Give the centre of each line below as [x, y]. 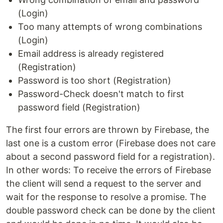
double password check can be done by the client [111, 210]
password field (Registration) [79, 107]
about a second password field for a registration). [111, 156]
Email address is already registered [91, 53]
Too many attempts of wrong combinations [110, 26]
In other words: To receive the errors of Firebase [109, 170]
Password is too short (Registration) [95, 80]
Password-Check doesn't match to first [101, 94]
